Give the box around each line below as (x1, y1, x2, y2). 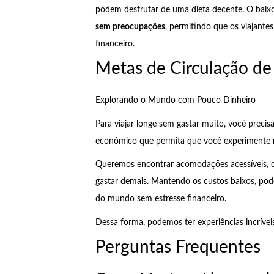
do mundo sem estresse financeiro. (95, 194, 226, 204)
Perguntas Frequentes (95, 239, 261, 256)
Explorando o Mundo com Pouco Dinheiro (95, 96, 256, 105)
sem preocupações (95, 22, 165, 31)
